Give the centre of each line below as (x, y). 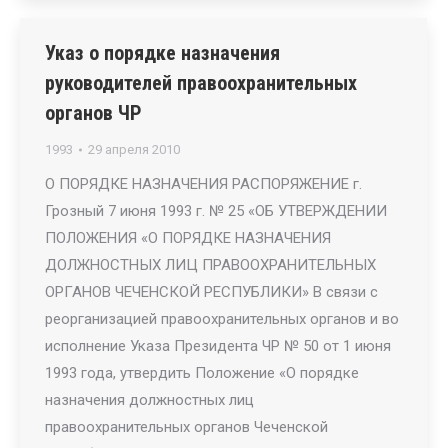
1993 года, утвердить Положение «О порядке (202, 373)
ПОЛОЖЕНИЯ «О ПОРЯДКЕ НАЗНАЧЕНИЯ (188, 238)
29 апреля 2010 (134, 149)
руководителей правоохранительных (201, 83)
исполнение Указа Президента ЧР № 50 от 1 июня (218, 346)
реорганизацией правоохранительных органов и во (222, 319)
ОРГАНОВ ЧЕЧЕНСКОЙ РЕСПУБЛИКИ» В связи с (211, 292)
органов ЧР (93, 113)
